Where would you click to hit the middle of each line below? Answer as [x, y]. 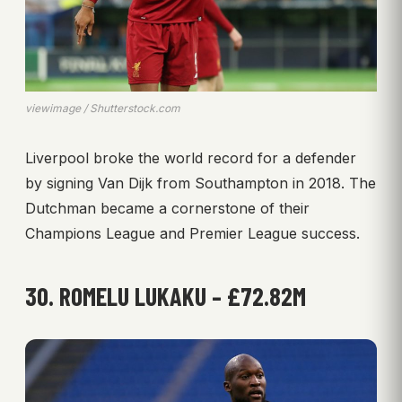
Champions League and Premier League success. [192, 234]
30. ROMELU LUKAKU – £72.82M [166, 297]
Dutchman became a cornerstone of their [167, 209]
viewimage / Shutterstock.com [103, 109]
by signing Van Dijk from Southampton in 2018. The [201, 184]
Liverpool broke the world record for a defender [191, 158]
